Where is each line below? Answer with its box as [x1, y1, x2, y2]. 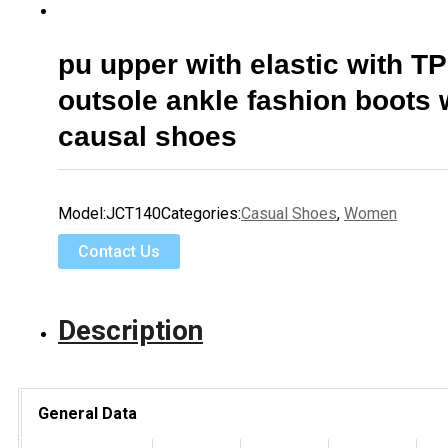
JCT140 [106, 204, 161, 224]
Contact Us [78, 242, 160, 262]
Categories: [161, 204, 241, 224]
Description [58, 314, 203, 348]
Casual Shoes [241, 204, 337, 224]
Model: [58, 204, 106, 224]
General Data [38, 404, 137, 424]
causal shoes [58, 121, 237, 153]
